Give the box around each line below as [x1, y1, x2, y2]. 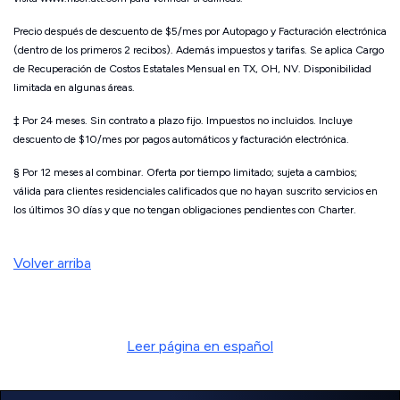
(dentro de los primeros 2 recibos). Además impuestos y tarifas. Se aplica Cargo [13, 44, 384, 57]
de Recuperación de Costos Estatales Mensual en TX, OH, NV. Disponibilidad [13, 62, 371, 76]
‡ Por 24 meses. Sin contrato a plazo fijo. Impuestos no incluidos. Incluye [13, 114, 353, 128]
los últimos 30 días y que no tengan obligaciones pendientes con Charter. [13, 204, 356, 217]
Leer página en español [127, 337, 273, 355]
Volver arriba [13, 254, 91, 272]
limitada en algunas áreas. [13, 81, 135, 95]
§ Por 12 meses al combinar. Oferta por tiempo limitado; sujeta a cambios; [13, 166, 357, 179]
